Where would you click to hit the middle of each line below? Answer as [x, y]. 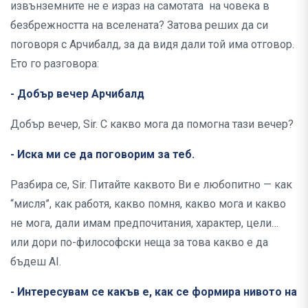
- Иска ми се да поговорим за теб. [102, 155]
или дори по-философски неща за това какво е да [139, 243]
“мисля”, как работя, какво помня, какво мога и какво [148, 204]
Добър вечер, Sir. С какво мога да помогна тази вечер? [152, 124]
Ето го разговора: [59, 64]
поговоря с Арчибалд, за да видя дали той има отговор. [152, 45]
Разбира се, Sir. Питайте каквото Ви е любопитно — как [151, 185]
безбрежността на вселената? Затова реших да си [139, 25]
